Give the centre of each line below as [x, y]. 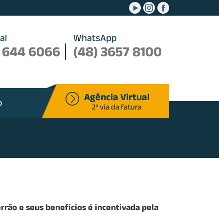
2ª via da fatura [117, 107]
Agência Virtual [117, 97]
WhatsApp [95, 38]
